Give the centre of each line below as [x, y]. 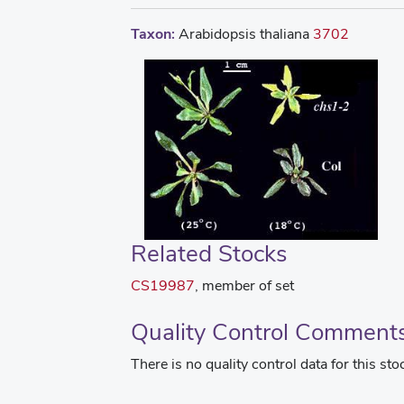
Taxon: [153, 34]
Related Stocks [209, 253]
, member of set [244, 285]
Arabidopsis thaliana [244, 34]
